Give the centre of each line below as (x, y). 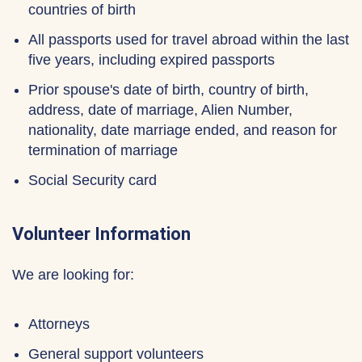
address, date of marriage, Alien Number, (160, 110)
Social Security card (93, 180)
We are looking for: (73, 275)
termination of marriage (103, 150)
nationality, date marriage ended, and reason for (183, 130)
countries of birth (82, 10)
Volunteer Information (101, 234)
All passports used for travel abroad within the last (189, 40)
